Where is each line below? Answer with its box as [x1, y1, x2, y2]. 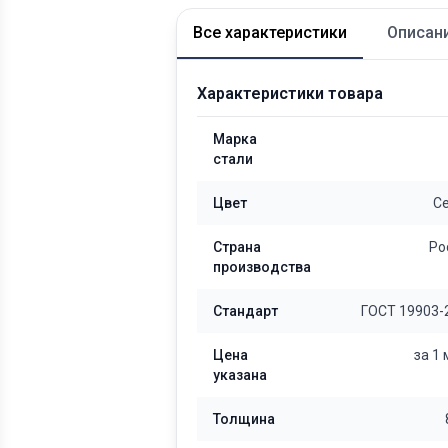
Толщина [213, 411, 275, 427]
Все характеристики [193, 23, 347, 42]
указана [213, 367, 267, 383]
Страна [213, 239, 261, 255]
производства [213, 259, 311, 275]
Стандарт [213, 303, 278, 319]
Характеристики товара [197, 84, 383, 103]
